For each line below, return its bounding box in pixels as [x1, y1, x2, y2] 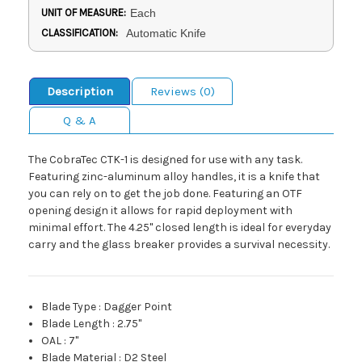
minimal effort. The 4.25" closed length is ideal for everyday [28, 221, 331, 235]
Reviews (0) [149, 84, 215, 99]
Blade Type [41, 300, 97, 314]
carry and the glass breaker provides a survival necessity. [28, 238, 330, 252]
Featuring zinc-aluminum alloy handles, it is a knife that [28, 170, 320, 184]
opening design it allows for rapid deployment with [28, 204, 293, 218]
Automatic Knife [125, 27, 206, 40]
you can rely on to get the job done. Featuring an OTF [28, 187, 302, 201]
